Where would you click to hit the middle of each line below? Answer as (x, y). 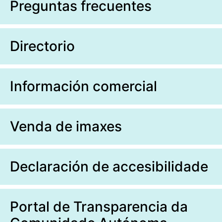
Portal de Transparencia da (99, 207)
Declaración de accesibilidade (109, 167)
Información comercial (83, 86)
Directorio (42, 46)
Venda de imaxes (66, 127)
